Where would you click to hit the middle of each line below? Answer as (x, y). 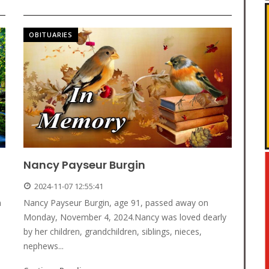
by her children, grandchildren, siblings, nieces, (113, 232)
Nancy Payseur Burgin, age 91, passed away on (116, 203)
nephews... (44, 246)
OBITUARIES (51, 35)
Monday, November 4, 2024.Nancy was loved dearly (125, 217)
